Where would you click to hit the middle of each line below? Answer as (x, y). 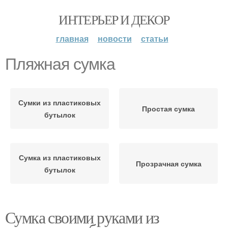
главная (72, 38)
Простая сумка (168, 108)
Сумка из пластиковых (60, 157)
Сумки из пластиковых (60, 102)
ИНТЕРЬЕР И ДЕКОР (114, 19)
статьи (154, 38)
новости (115, 38)
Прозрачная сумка (168, 163)
